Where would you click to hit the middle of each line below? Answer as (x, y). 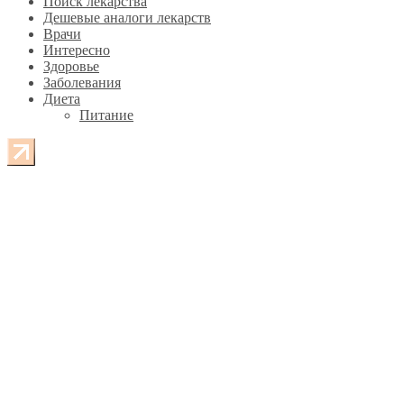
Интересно (77, 50)
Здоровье (71, 66)
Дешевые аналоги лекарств (127, 17)
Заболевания (82, 82)
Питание (106, 115)
